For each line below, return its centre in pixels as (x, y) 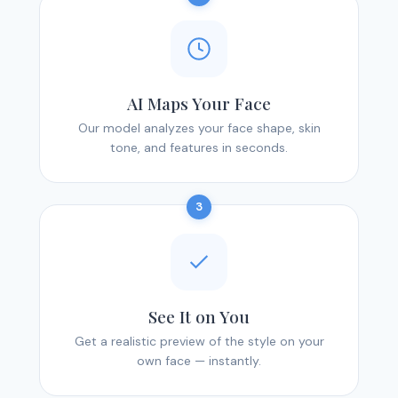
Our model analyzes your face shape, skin (199, 128)
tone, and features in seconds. (199, 148)
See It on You (199, 317)
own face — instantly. (199, 361)
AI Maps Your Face (199, 103)
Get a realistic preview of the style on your (199, 342)
